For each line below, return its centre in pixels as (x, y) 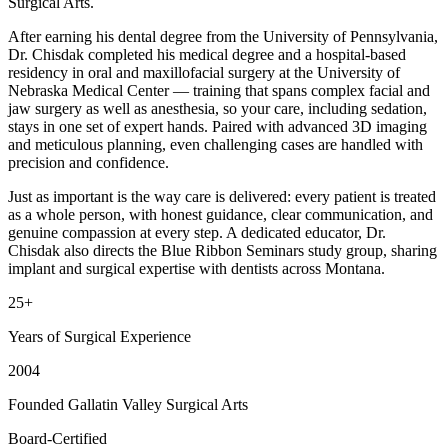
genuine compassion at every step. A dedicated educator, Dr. (197, 232)
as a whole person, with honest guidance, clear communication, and (220, 214)
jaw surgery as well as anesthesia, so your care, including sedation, (217, 108)
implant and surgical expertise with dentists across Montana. (196, 268)
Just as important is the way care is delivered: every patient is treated (222, 196)
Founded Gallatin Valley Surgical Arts (128, 404)
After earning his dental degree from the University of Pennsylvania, (223, 36)
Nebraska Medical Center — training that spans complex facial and (219, 90)
